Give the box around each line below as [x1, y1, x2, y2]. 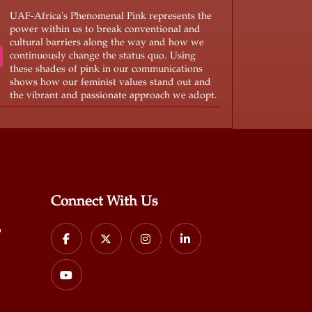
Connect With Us [50, 194, 157, 210]
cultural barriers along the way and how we [9, 38, 204, 48]
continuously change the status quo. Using [9, 51, 196, 61]
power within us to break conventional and [9, 24, 201, 35]
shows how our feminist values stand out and [9, 77, 211, 88]
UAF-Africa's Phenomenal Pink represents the [9, 11, 212, 22]
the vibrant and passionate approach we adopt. [9, 91, 217, 101]
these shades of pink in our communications [9, 64, 203, 75]
